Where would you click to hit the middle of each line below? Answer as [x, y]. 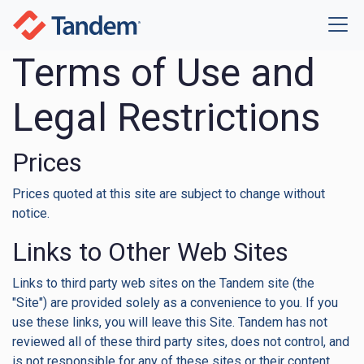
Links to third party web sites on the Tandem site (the [163, 283]
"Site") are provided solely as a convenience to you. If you [175, 303]
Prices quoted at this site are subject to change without [169, 194]
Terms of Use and [164, 73]
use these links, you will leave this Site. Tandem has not [170, 322]
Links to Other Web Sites [150, 252]
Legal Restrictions [166, 117]
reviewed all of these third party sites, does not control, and [181, 342]
